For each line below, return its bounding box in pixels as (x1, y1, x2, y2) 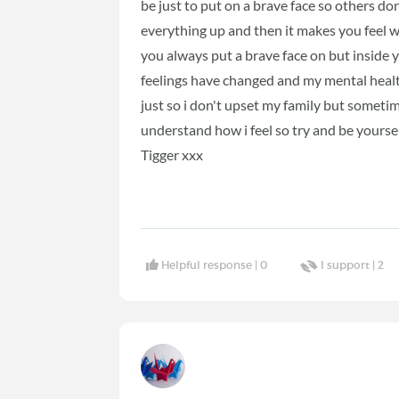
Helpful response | (161, 257, 261, 272)
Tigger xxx (141, 146, 207, 164)
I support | (321, 257, 379, 272)
